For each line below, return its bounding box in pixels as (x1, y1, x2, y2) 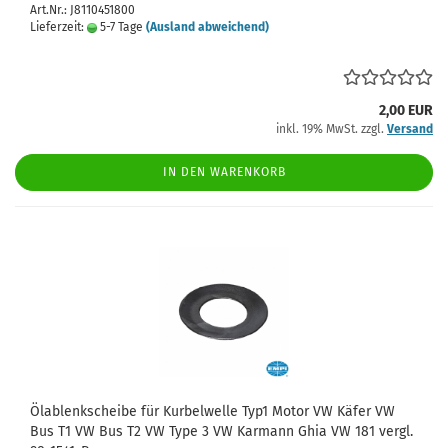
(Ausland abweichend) (146, 20, 269, 34)
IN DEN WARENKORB (162, 165, 286, 179)
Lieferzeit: (30, 20, 87, 34)
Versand (387, 122, 433, 136)
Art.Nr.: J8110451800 (30, 3, 135, 17)
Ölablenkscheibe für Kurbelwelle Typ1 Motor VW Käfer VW (30, 403, 395, 420)
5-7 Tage (97, 20, 143, 34)
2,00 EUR (379, 102, 433, 119)
